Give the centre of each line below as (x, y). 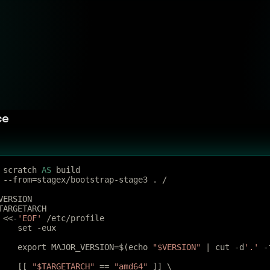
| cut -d (222, 247)
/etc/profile (73, 218)
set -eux (37, 228)
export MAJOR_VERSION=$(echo (85, 247)
